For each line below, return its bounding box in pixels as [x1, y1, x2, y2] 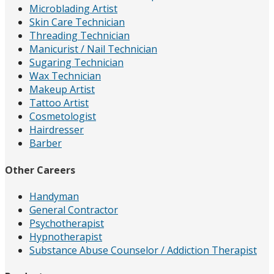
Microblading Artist [29, 2, 117, 16]
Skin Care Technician [29, 15, 125, 29]
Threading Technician [29, 29, 130, 43]
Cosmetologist [29, 109, 96, 124]
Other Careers [5, 163, 75, 177]
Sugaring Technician [29, 56, 124, 70]
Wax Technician [29, 69, 101, 83]
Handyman [29, 189, 79, 203]
